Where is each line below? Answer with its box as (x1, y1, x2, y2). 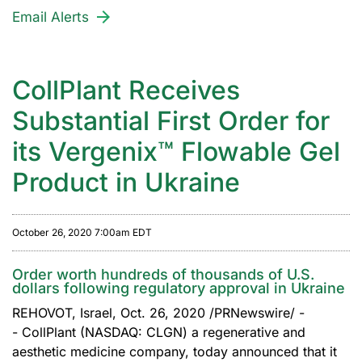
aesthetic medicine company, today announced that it (12, 343, 337, 360)
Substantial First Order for (12, 105, 330, 137)
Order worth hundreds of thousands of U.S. (12, 266, 314, 283)
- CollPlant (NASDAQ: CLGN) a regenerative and (12, 324, 305, 340)
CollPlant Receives (12, 74, 240, 106)
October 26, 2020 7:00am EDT (12, 226, 152, 238)
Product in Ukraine (12, 166, 240, 198)
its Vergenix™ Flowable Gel (12, 136, 340, 167)
